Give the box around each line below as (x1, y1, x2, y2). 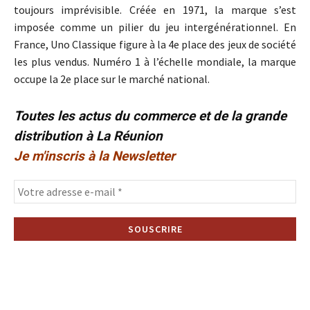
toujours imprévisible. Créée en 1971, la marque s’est (14, 3, 296, 17)
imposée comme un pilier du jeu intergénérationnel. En (14, 20, 296, 35)
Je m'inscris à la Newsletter (14, 148, 175, 165)
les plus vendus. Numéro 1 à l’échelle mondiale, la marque (14, 55, 296, 69)
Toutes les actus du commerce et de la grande (14, 108, 286, 125)
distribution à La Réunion (14, 128, 163, 145)
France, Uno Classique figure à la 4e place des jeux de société (14, 37, 296, 52)
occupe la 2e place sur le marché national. (14, 72, 210, 86)
